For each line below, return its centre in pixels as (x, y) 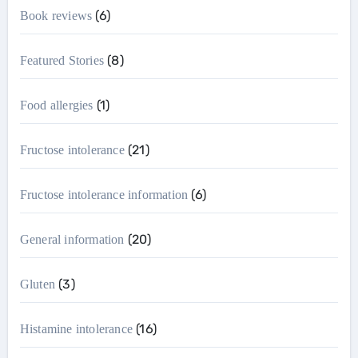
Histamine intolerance (76, 329)
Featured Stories (62, 60)
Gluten (37, 284)
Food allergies (56, 105)
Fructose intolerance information (104, 195)
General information (72, 239)
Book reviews (56, 16)
